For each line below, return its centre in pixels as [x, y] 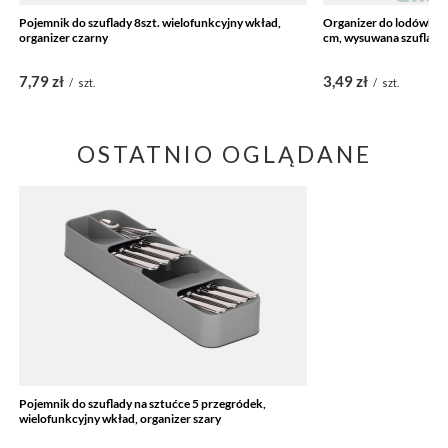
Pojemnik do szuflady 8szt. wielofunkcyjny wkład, [150, 22]
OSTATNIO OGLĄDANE [224, 153]
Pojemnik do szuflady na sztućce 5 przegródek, [143, 403]
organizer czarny [64, 37]
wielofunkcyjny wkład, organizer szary [120, 418]
